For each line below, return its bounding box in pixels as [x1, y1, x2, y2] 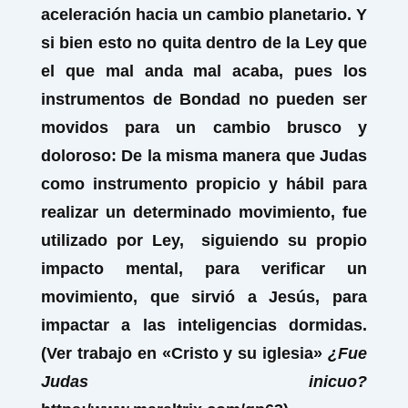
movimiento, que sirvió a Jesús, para [41, 288, 367, 306]
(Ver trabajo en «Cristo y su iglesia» [41, 344, 328, 362]
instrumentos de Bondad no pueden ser [41, 90, 367, 108]
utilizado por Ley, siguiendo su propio [41, 231, 367, 250]
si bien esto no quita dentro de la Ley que [41, 34, 367, 52]
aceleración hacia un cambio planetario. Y [41, 5, 367, 24]
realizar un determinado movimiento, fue [41, 203, 367, 221]
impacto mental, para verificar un [41, 260, 367, 278]
